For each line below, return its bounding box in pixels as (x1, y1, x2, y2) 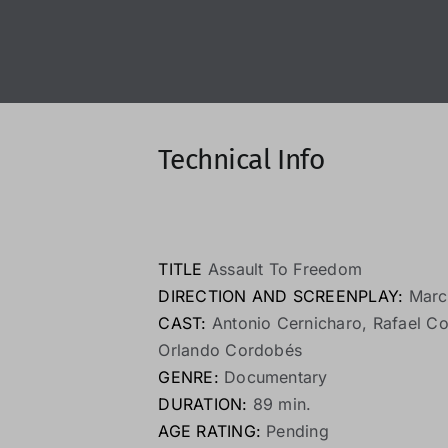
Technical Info (158, 142, 325, 176)
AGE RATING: (158, 420, 261, 441)
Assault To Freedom (202, 258, 363, 279)
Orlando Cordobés (158, 339, 303, 360)
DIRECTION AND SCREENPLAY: (158, 285, 404, 306)
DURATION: (158, 393, 248, 414)
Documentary (218, 366, 328, 387)
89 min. (247, 393, 312, 414)
